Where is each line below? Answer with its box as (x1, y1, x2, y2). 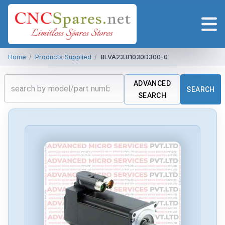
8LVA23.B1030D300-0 (100, 53, 168, 61)
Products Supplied (35, 53, 91, 61)
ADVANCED (133, 79, 171, 87)
